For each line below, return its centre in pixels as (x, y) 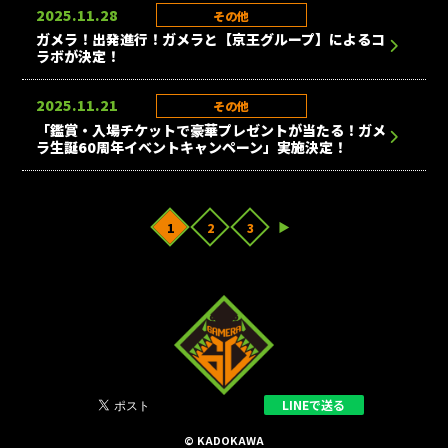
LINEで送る (313, 404)
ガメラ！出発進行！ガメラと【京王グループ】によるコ (211, 38)
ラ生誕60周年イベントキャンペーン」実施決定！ (192, 146)
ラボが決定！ (78, 55)
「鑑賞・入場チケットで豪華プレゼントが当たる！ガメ (211, 129)
